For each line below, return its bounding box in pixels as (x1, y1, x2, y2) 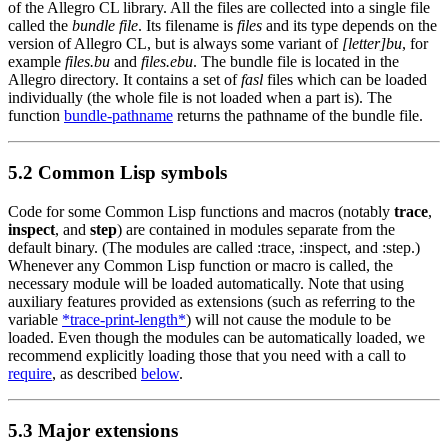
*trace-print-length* (62, 310, 186, 328)
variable (8, 310, 62, 328)
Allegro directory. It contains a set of (8, 71, 241, 89)
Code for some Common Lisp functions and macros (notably (8, 202, 394, 220)
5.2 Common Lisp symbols (8, 162, 227, 184)
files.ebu (141, 53, 193, 71)
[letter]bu (342, 35, 402, 53)
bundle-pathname (64, 107, 173, 125)
